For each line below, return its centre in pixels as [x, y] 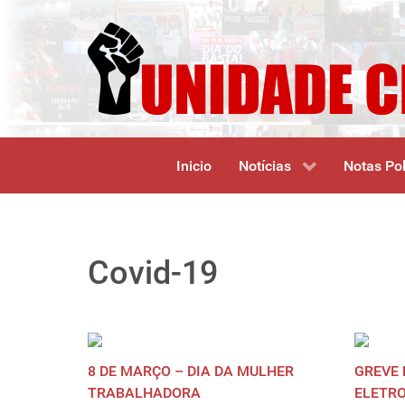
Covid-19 [153, 273]
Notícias [264, 166]
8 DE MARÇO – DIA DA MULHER [191, 372]
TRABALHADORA [144, 393]
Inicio [193, 166]
